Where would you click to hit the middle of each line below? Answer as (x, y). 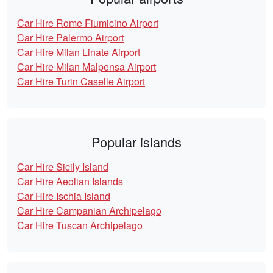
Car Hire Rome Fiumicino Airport (88, 23)
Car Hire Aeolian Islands (70, 182)
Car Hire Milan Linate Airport (79, 52)
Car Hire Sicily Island (63, 167)
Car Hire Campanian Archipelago (89, 211)
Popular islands (136, 142)
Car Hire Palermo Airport (70, 38)
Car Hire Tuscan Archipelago (80, 225)
